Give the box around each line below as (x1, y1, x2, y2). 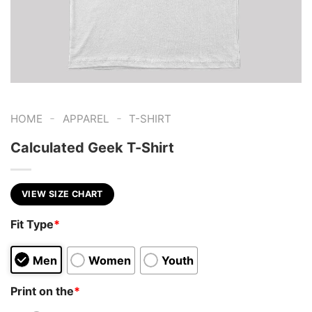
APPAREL (62, 112, 109, 125)
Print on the (10, 283, 74, 298)
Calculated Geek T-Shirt (10, 139, 174, 156)
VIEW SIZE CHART (22, 188, 103, 199)
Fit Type (10, 217, 54, 232)
